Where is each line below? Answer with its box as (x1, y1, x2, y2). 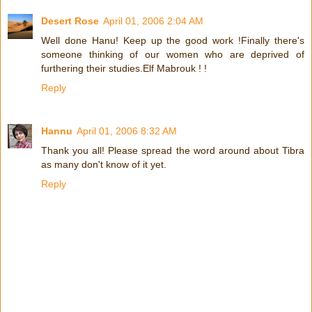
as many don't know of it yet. (41, 158, 166, 170)
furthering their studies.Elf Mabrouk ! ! (41, 62, 207, 74)
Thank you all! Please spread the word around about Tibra (41, 144, 304, 156)
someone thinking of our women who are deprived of (41, 48, 304, 60)
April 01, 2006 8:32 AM (77, 125, 177, 136)
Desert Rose (41, 15, 99, 26)
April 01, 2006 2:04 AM (103, 15, 203, 26)
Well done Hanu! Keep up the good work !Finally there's (41, 34, 304, 46)
